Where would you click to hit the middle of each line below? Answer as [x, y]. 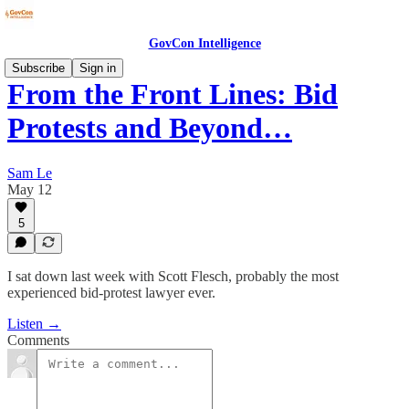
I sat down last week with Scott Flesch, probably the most [173, 276]
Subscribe [38, 68]
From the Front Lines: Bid [173, 94]
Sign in [98, 68]
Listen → [34, 324]
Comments [38, 340]
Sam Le [30, 173]
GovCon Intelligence [204, 43]
